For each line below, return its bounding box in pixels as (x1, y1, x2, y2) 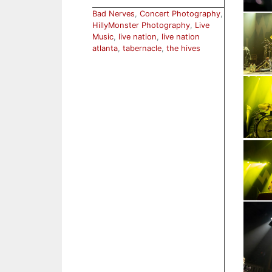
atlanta (92, 44, 118, 53)
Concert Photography (140, 9, 220, 19)
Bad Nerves (92, 9, 135, 19)
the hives (166, 44, 200, 53)
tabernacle (123, 44, 161, 53)
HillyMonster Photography (92, 21, 190, 30)
